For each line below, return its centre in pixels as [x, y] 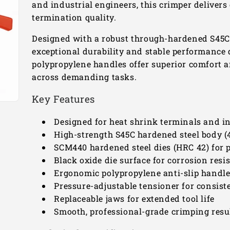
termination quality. [74, 17]
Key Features [63, 99]
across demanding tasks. [85, 76]
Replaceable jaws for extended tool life [134, 198]
